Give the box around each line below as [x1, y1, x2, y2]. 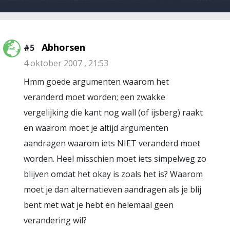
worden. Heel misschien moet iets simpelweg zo [24, 153, 206, 164]
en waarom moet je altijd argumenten [24, 122, 168, 133]
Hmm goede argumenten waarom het [24, 76, 169, 87]
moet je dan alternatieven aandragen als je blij [24, 184, 201, 195]
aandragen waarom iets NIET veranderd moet [24, 138, 200, 149]
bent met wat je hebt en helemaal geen [24, 199, 174, 210]
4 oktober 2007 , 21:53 [24, 57, 108, 69]
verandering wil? [24, 215, 87, 226]
